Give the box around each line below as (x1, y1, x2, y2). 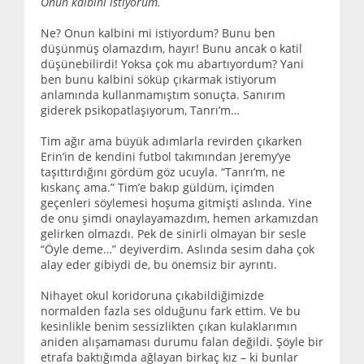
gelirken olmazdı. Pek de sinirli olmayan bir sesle (41, 225, 306, 241)
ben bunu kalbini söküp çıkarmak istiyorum (41, 71, 276, 87)
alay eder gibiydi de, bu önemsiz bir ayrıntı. (41, 256, 277, 272)
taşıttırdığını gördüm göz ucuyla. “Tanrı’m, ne (41, 163, 285, 180)
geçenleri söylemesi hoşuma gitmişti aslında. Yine (41, 194, 312, 210)
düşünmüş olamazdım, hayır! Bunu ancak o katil (41, 40, 302, 56)
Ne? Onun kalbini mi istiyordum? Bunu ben (41, 24, 275, 41)
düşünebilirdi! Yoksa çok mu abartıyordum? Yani (41, 55, 304, 71)
